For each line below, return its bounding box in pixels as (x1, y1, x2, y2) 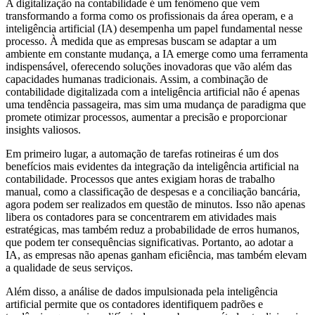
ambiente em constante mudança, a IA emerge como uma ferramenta (6, 47, 308, 60)
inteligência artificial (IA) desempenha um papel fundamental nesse (6, 22, 302, 34)
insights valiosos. (6, 123, 81, 136)
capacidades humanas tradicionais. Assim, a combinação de (6, 72, 268, 85)
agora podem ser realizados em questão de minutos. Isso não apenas (6, 198, 305, 210)
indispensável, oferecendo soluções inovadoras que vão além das (6, 60, 292, 72)
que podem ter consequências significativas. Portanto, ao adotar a (6, 236, 293, 248)
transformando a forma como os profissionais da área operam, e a (6, 9, 293, 22)
